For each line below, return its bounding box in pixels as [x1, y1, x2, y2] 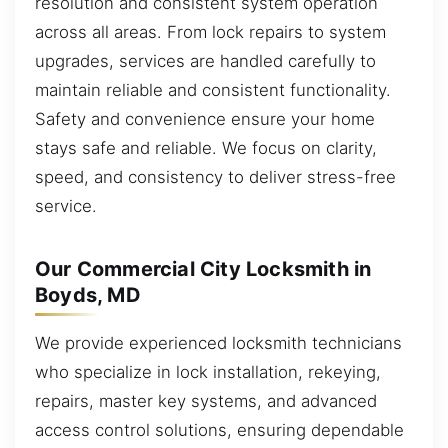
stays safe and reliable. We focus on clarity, [35, 137, 377, 158]
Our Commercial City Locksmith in [35, 257, 372, 281]
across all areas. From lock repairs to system [35, 21, 386, 42]
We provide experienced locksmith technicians [35, 332, 402, 353]
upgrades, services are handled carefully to [35, 50, 376, 71]
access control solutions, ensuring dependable [35, 419, 404, 440]
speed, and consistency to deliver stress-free [35, 166, 396, 187]
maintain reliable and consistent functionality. [35, 79, 391, 100]
